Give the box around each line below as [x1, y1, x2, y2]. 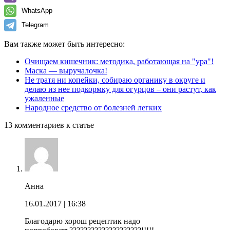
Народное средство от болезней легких [25, 103, 162, 112]
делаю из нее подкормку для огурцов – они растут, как [25, 84, 216, 93]
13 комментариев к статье [4, 120, 94, 129]
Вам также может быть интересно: [4, 39, 125, 48]
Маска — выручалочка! [25, 66, 107, 75]
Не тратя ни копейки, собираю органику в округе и [25, 75, 205, 84]
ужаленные [25, 93, 64, 103]
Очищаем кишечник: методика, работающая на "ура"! [25, 56, 214, 66]
